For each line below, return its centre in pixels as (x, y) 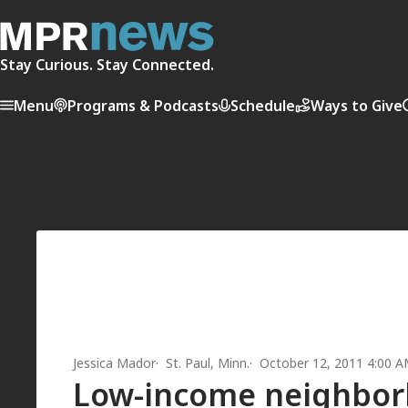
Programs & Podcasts (143, 105)
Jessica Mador (114, 363)
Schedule (263, 105)
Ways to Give (357, 105)
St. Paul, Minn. (208, 363)
